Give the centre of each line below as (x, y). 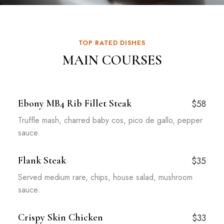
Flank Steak (42, 160)
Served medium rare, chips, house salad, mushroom (105, 177)
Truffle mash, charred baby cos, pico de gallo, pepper (110, 120)
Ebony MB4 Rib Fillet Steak (74, 103)
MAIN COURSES (112, 60)
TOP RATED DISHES (112, 43)
